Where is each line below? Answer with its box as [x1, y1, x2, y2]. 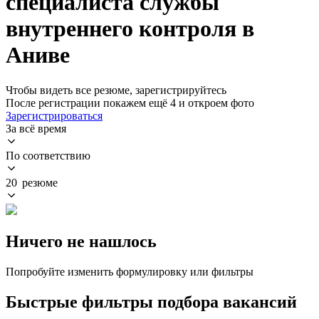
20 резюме [6, 176, 58, 189]
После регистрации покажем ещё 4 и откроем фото [6, 96, 254, 109]
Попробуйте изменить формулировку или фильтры [6, 265, 253, 278]
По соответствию [6, 149, 90, 162]
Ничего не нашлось [6, 231, 157, 251]
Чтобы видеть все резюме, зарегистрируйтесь [6, 83, 226, 96]
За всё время [6, 122, 66, 135]
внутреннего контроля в [6, 16, 254, 42]
